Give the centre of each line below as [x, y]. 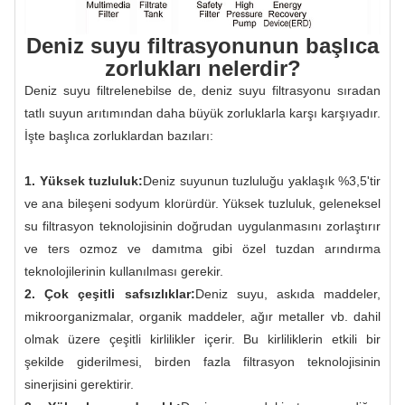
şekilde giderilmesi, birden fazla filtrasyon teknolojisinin [202, 361]
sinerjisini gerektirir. [79, 384]
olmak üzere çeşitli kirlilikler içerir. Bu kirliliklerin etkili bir [202, 339]
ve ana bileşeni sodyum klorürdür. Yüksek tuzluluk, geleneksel [202, 203]
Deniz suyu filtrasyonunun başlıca [202, 45]
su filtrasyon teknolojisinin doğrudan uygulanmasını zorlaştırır [202, 226]
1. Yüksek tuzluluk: [84, 180]
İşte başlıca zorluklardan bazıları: [119, 135]
